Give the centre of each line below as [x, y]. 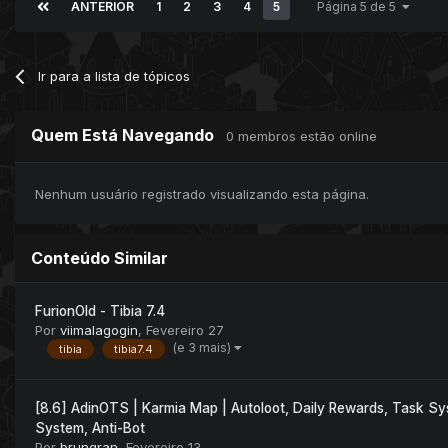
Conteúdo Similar [99, 258]
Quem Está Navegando [128, 134]
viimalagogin [99, 330]
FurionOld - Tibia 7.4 [100, 311]
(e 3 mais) [203, 347]
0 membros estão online [301, 135]
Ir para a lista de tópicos [114, 75]
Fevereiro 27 [185, 330]
